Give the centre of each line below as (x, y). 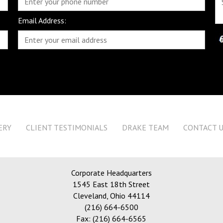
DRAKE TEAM (145, 128)
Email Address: (42, 21)
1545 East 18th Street (111, 184)
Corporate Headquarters (111, 173)
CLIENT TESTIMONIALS (67, 128)
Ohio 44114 (129, 196)
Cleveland (90, 196)
